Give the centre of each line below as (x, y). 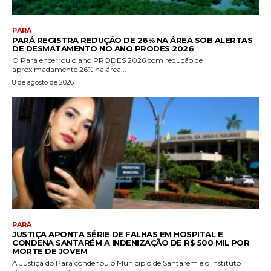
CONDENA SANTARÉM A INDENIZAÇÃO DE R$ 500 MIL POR (131, 242)
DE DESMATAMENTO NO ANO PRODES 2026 (103, 49)
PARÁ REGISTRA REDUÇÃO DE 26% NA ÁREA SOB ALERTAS (132, 40)
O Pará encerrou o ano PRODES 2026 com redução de (107, 60)
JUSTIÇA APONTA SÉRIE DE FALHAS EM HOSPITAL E (117, 234)
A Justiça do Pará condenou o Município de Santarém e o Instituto (126, 263)
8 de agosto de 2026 (43, 83)
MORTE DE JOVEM (50, 251)
